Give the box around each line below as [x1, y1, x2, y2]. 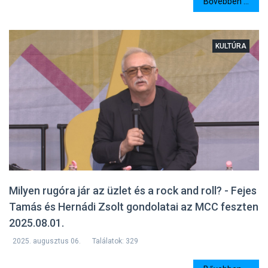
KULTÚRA [215, 41, 246, 50]
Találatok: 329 [92, 236, 138, 245]
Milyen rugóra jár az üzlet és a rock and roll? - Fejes [9, 184, 257, 197]
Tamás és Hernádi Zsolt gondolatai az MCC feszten [9, 200, 258, 213]
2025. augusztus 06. [13, 236, 81, 245]
